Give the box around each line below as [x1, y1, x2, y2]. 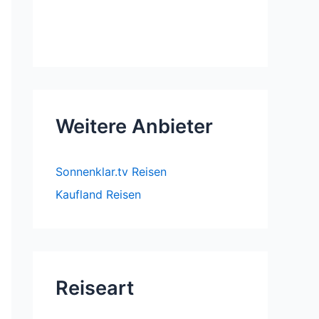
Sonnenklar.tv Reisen [56, 164, 167, 179]
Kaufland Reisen [56, 187, 141, 202]
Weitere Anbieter [56, 114, 213, 138]
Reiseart [56, 276, 134, 300]
